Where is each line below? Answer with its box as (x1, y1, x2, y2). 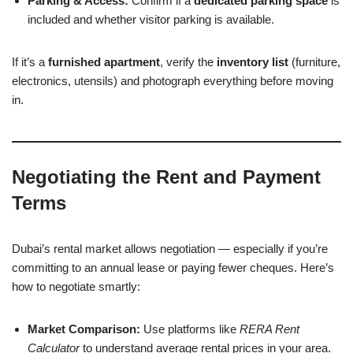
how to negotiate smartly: (12, 279, 140, 293)
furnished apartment (48, 54, 160, 69)
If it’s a (12, 54, 48, 69)
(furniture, (288, 54, 340, 69)
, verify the (160, 54, 217, 69)
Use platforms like (140, 321, 240, 336)
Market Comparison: (28, 321, 140, 336)
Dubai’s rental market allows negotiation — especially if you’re (12, 241, 328, 255)
